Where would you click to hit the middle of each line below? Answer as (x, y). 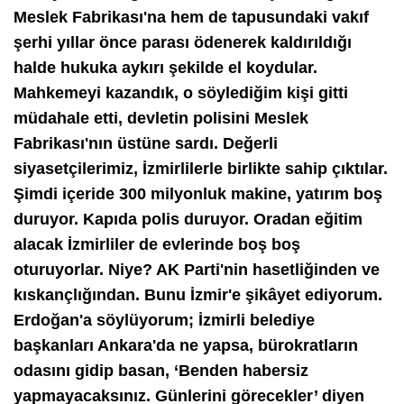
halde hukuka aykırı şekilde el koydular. (165, 67)
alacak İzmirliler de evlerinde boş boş (157, 244)
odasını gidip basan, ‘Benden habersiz (161, 370)
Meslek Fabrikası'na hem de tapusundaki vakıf (191, 17)
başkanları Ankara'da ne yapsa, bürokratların (186, 345)
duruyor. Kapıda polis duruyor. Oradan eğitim (188, 219)
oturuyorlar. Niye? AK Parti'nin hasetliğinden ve (197, 269)
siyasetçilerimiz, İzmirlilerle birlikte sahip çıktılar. (201, 168)
